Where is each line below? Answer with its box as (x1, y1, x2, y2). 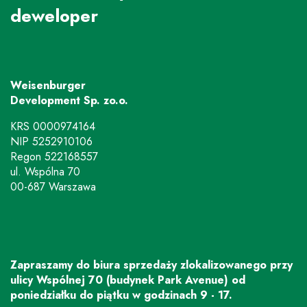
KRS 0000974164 (10, 119, 95, 134)
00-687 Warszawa (10, 179, 96, 195)
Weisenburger (10, 77, 86, 93)
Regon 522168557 (10, 149, 98, 164)
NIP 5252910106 (10, 134, 93, 149)
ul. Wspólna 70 (10, 164, 80, 180)
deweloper (10, 3, 98, 29)
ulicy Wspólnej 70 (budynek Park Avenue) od (10, 272, 245, 288)
